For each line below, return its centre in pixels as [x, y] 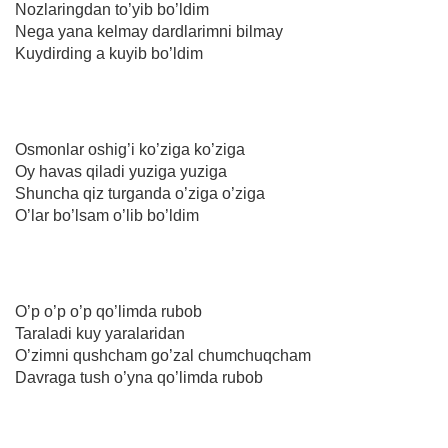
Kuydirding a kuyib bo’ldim [109, 53]
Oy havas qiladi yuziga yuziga [121, 171]
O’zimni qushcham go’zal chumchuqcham [163, 355]
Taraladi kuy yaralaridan [100, 333]
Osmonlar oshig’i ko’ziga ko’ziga [130, 149]
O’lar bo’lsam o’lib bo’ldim [107, 215]
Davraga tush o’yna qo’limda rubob [139, 377]
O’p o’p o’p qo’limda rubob [108, 311]
